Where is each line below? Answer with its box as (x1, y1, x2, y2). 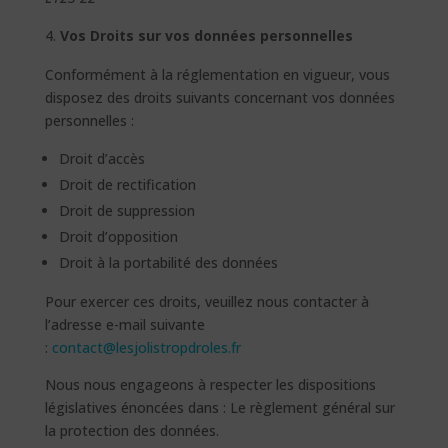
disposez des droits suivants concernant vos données (44, 88, 395, 107)
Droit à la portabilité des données (58, 253, 278, 272)
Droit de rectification (58, 175, 196, 194)
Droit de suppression (58, 201, 195, 220)
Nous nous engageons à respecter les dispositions (44, 375, 376, 394)
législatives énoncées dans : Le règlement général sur (44, 398, 395, 417)
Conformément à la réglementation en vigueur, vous (44, 65, 390, 84)
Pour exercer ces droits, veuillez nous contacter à (44, 292, 369, 311)
